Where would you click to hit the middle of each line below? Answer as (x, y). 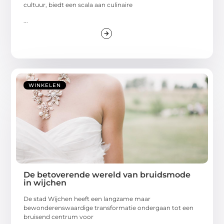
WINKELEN (45, 85)
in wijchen (45, 183)
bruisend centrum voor (59, 217)
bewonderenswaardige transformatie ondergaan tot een (109, 208)
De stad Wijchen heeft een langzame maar (87, 199)
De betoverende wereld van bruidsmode (107, 175)
